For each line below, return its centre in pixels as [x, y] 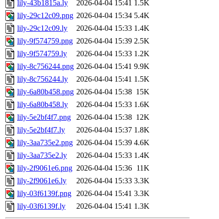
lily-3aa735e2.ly [42, 155]
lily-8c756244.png [45, 66]
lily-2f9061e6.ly [42, 181]
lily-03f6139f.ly [41, 206]
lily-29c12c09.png [45, 16]
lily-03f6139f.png [44, 194]
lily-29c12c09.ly [42, 28]
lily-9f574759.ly [42, 54]
